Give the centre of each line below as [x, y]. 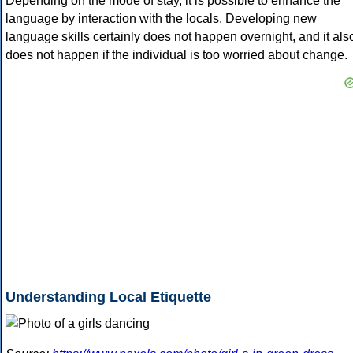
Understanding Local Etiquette [108, 297]
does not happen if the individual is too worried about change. [176, 55]
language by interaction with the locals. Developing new [161, 19]
